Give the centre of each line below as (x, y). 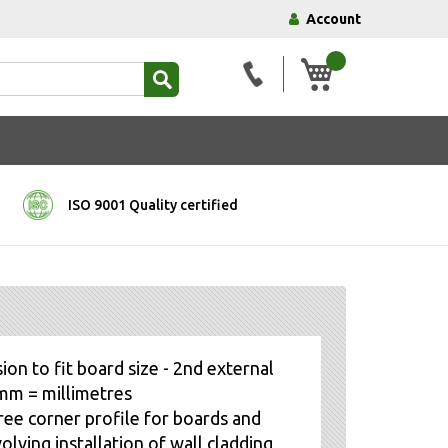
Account (333, 19)
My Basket (366, 64)
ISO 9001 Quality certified (152, 204)
